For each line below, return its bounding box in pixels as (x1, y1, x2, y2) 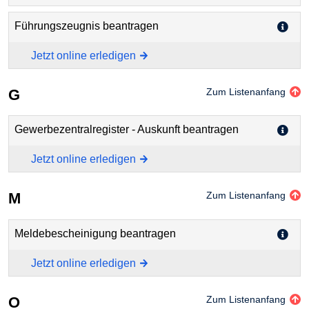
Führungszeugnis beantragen (14, 19, 159, 32)
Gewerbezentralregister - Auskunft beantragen (14, 123, 239, 136)
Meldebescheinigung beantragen (14, 227, 176, 239)
